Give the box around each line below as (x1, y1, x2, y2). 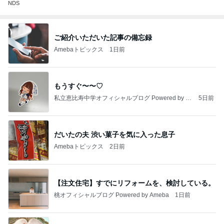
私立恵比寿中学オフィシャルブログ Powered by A (54, 94, 189, 101)
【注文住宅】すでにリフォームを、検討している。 (54, 178, 215, 187)
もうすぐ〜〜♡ (54, 81, 103, 90)
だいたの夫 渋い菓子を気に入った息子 (54, 130, 175, 138)
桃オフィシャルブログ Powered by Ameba (54, 191, 169, 198)
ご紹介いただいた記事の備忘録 (54, 33, 152, 41)
